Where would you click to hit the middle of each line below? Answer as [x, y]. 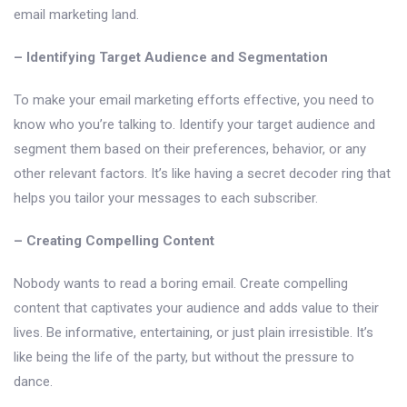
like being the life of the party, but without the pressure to [184, 357]
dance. [33, 381]
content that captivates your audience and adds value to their [196, 308]
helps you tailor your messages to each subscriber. [166, 198]
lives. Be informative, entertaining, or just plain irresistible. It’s [194, 332]
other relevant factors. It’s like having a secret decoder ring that [202, 173]
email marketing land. [76, 14]
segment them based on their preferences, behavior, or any [190, 149]
